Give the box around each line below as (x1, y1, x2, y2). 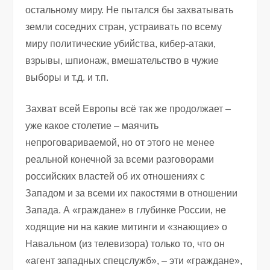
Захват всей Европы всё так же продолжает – (25, 103, 231, 114)
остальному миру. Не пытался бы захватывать (25, 4, 234, 15)
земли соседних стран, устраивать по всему (25, 21, 222, 32)
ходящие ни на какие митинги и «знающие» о (25, 221, 228, 232)
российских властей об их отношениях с (25, 171, 206, 181)
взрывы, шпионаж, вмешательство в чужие (25, 55, 219, 66)
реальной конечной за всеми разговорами (25, 154, 215, 165)
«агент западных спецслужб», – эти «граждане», (25, 255, 243, 266)
